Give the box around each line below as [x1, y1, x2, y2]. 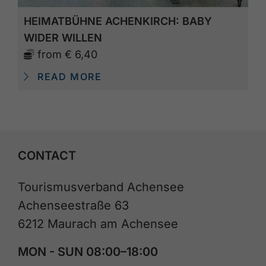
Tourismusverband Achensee [18, 179, 184, 194]
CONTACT [18, 148, 76, 163]
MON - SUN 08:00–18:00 [18, 244, 158, 259]
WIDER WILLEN [24, 31, 102, 45]
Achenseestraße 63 [18, 198, 129, 213]
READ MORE [34, 71, 102, 83]
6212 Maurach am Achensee [18, 216, 178, 231]
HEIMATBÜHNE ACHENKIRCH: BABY [24, 15, 212, 28]
